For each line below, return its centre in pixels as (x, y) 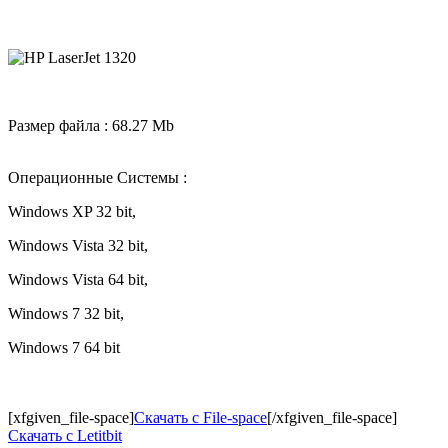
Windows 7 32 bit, (66, 314)
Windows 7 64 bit (64, 348)
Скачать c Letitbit (65, 436)
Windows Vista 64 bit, (78, 280)
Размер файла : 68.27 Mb (91, 126)
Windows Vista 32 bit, (78, 246)
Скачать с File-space (200, 418)
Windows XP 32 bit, (72, 212)
